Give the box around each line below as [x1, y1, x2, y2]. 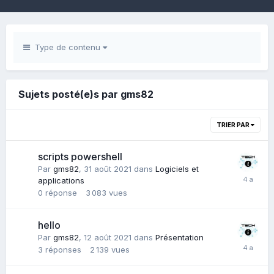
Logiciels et [155, 164, 199, 174]
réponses [45, 245, 81, 254]
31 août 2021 [84, 164, 131, 174]
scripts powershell [38, 150, 122, 163]
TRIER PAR [217, 121, 251, 128]
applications [38, 176, 84, 185]
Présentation [155, 232, 204, 242]
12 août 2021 [84, 232, 131, 242]
